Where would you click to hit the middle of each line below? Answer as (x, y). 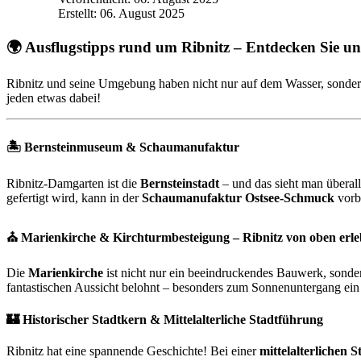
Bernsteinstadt (180, 183)
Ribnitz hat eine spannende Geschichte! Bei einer (133, 351)
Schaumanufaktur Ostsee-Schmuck (238, 197)
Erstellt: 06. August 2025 (121, 13)
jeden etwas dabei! (54, 98)
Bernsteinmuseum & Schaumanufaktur (132, 147)
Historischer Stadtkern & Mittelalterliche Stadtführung (173, 319)
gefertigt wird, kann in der (74, 197)
